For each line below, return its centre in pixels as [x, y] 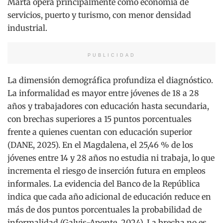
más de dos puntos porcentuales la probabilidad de [105, 209]
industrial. [27, 28]
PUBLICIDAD [111, 55]
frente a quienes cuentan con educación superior [100, 132]
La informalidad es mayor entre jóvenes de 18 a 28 [103, 93]
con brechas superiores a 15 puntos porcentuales [100, 119]
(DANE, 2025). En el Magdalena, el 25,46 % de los [100, 145]
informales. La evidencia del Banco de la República [104, 183]
